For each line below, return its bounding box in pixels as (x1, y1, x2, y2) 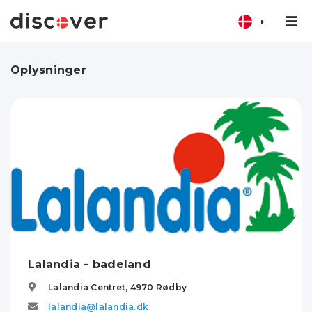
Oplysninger (10, 63, 86, 77)
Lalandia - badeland (28, 258, 151, 272)
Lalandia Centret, (48, 282, 130, 293)
